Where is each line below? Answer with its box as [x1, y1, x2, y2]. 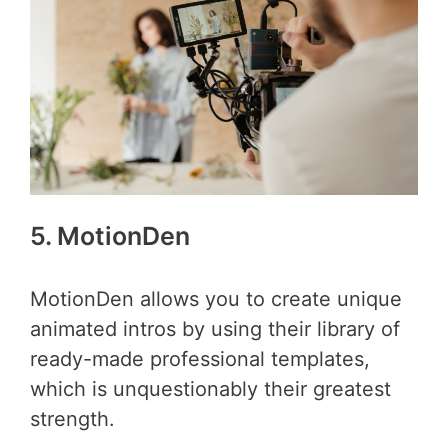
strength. [30, 407, 115, 432]
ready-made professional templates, [30, 347, 370, 372]
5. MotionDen [30, 220, 190, 251]
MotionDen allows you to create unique [30, 287, 402, 312]
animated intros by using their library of [30, 317, 400, 342]
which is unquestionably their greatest [30, 377, 391, 402]
